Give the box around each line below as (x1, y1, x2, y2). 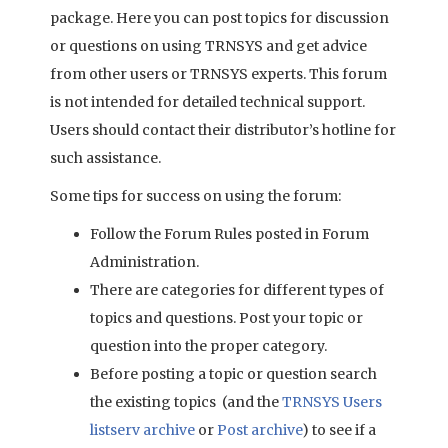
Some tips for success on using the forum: (50, 187, 341, 205)
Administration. (90, 253, 199, 271)
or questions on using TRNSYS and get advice (50, 37, 367, 55)
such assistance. (50, 149, 161, 167)
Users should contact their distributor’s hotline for (50, 121, 396, 139)
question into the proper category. (90, 337, 327, 355)
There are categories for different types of (90, 281, 384, 299)
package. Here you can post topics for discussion (50, 9, 389, 27)
